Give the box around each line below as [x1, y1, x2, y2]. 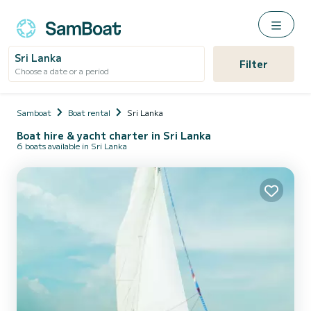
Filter [239, 57, 268, 71]
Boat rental [68, 106, 110, 118]
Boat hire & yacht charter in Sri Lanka [17, 128, 211, 142]
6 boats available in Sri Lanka [17, 140, 127, 151]
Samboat [17, 106, 51, 118]
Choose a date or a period [15, 65, 109, 76]
